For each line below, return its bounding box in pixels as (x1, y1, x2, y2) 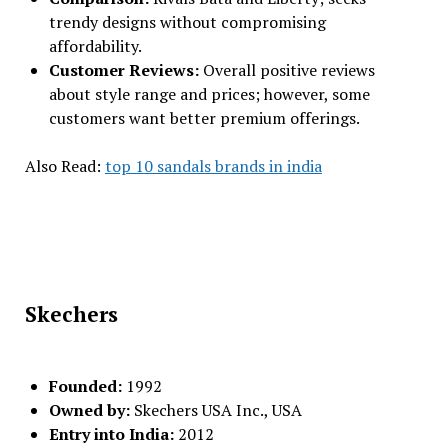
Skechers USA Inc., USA (133, 399, 302, 421)
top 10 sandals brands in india (104, 155, 322, 177)
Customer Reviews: (48, 59, 203, 81)
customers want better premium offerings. (48, 107, 360, 129)
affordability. (48, 35, 142, 57)
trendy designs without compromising (48, 11, 326, 33)
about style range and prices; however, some (48, 83, 370, 105)
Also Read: (24, 155, 105, 177)
